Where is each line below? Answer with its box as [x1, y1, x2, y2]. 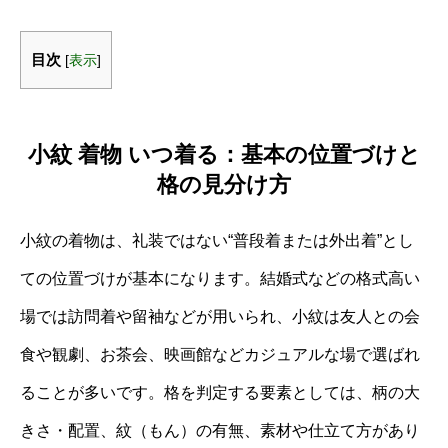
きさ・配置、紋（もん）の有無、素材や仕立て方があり [20, 421, 420, 439]
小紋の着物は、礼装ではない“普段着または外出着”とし [20, 231, 414, 249]
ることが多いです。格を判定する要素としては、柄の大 [20, 383, 420, 401]
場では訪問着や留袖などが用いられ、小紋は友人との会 [20, 307, 420, 325]
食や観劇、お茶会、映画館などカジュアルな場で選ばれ [20, 345, 420, 363]
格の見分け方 [157, 171, 291, 197]
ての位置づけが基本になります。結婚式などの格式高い [20, 269, 420, 287]
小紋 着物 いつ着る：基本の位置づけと [27, 141, 421, 167]
